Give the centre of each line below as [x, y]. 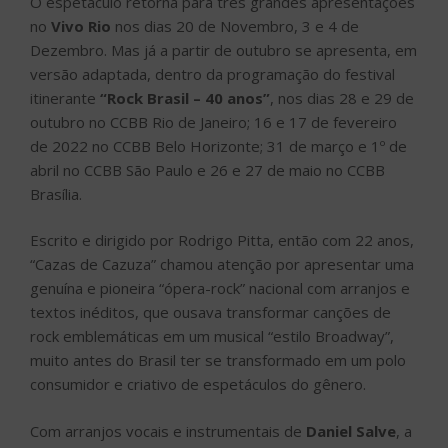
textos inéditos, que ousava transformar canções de [210, 312]
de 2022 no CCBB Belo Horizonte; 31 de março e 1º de [218, 145]
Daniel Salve [351, 430]
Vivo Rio [81, 25]
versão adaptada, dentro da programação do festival [212, 73]
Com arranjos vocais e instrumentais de [168, 430]
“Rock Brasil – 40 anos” [183, 97]
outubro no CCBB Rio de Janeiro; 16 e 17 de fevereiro [213, 121]
